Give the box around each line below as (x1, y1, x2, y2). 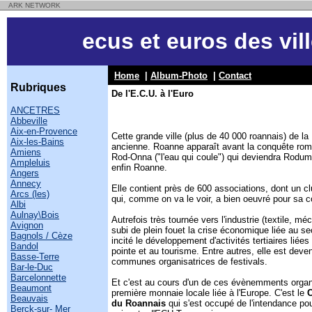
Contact (219, 70, 251, 81)
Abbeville (10, 116, 47, 126)
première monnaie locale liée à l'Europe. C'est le (111, 288, 307, 298)
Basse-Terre (10, 251, 59, 262)
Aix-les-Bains (10, 136, 64, 147)
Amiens (10, 147, 41, 157)
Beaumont (10, 283, 52, 293)
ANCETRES (10, 105, 60, 116)
